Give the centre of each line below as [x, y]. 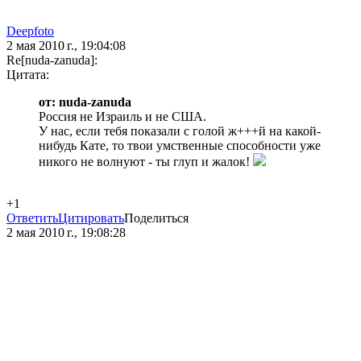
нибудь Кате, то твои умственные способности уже [180, 146]
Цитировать [91, 218]
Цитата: [28, 75]
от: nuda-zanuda [85, 102]
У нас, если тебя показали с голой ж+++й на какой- [180, 131]
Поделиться [156, 218]
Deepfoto [30, 31]
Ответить [32, 218]
